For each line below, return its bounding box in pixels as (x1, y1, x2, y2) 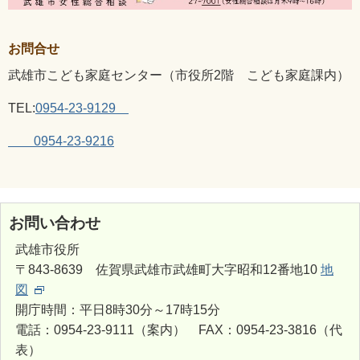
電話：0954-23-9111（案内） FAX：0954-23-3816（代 (15, 322, 342, 337)
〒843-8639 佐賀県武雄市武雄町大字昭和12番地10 (15, 262, 321, 276)
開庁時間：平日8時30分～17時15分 (15, 302, 220, 317)
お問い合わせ (9, 214, 100, 231)
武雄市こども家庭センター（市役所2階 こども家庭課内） (8, 67, 350, 82)
